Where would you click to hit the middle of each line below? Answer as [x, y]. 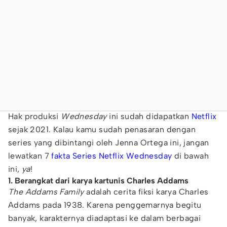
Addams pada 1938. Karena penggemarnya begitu [105, 205]
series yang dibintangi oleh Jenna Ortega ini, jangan [109, 143]
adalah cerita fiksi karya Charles [146, 192]
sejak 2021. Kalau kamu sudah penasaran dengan [102, 129]
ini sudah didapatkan [149, 116]
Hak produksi [35, 116]
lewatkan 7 [30, 156]
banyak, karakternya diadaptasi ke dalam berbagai [105, 218]
